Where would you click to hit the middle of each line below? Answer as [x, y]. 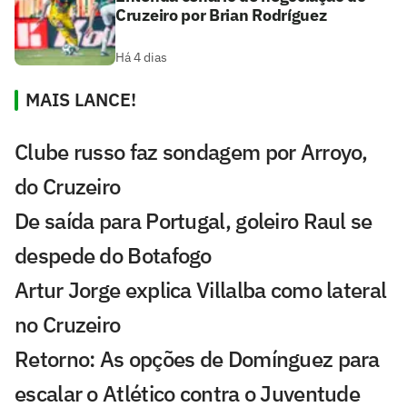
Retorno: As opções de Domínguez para [197, 359]
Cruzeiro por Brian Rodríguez [221, 15]
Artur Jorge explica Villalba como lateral [201, 290]
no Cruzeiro [68, 325]
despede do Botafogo [113, 256]
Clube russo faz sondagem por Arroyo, [191, 152]
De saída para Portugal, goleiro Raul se [194, 221]
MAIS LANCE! [81, 100]
